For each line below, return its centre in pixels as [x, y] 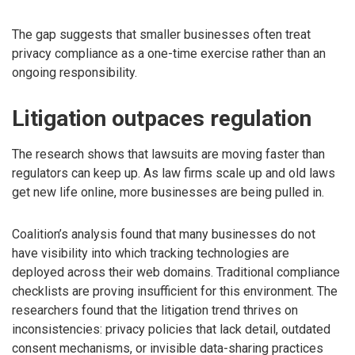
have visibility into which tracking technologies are [151, 254]
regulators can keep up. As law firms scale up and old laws [174, 174]
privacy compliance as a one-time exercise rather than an [169, 54]
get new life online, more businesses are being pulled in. [168, 193]
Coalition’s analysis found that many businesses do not [164, 235]
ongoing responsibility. [74, 73]
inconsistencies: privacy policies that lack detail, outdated [171, 330]
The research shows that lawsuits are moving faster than [168, 155]
